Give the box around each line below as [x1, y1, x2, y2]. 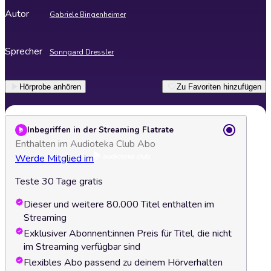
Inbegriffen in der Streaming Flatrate [27, 125, 174, 135]
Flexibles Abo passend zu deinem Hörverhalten [24, 256, 223, 269]
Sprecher [5, 45, 42, 58]
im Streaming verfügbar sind [24, 240, 140, 253]
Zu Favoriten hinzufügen [177, 82, 261, 91]
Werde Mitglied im [15, 152, 94, 165]
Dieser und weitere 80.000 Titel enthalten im [24, 198, 214, 211]
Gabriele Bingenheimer [50, 10, 126, 19]
